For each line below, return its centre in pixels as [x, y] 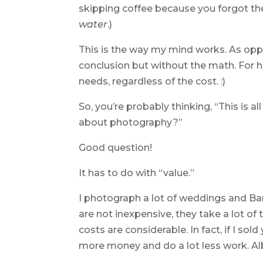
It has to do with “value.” [137, 173]
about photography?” [131, 122]
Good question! [116, 147]
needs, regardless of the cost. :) [152, 81]
